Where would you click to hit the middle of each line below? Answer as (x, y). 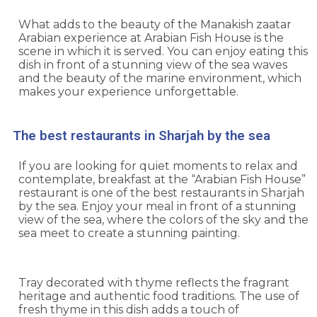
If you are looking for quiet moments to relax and (158, 166)
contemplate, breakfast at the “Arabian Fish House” (162, 180)
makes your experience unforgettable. (128, 92)
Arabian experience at (81, 38)
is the (267, 38)
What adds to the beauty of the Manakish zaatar (155, 25)
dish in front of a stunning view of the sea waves (153, 65)
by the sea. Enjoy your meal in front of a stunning (157, 207)
